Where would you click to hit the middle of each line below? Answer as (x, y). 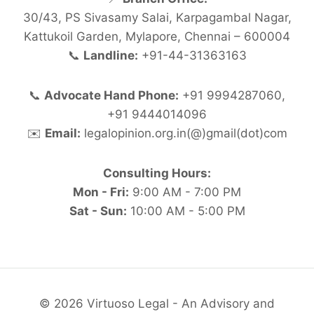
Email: (62, 134)
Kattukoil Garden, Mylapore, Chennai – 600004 (157, 37)
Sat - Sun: (98, 211)
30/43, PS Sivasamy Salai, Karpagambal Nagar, (157, 18)
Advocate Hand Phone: (111, 96)
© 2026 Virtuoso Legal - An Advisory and (157, 304)
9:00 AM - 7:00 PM (185, 192)
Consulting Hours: (157, 173)
